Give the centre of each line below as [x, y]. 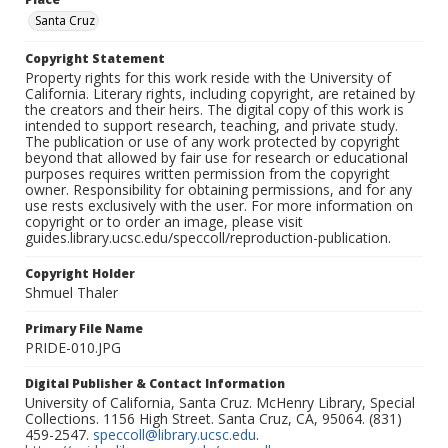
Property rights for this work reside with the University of [208, 78]
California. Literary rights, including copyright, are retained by [220, 94]
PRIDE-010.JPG [73, 348]
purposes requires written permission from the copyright [207, 174]
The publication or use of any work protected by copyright [212, 142]
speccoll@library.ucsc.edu [174, 435]
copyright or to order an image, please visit [164, 222]
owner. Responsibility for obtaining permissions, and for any [218, 190]
